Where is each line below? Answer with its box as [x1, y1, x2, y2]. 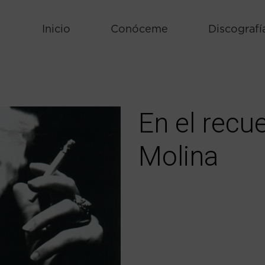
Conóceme [110, 24, 168, 35]
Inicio [41, 24, 70, 35]
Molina [138, 140, 218, 172]
